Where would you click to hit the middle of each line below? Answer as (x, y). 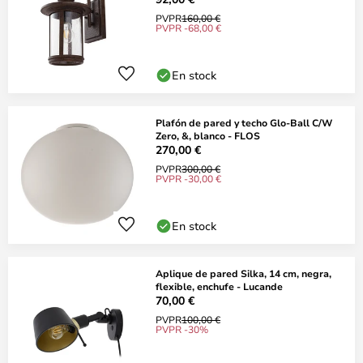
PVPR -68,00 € (188, 28)
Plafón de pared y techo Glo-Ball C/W (244, 122)
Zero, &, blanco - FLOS (208, 135)
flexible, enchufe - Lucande (219, 286)
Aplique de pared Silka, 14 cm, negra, (243, 273)
